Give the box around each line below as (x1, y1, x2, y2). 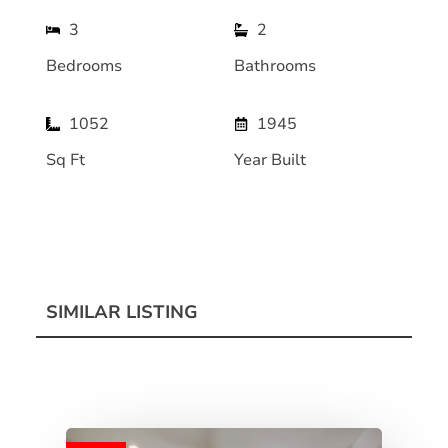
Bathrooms (234, 55, 316, 78)
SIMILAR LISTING (46, 300, 198, 325)
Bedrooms (46, 55, 122, 78)
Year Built (234, 149, 306, 172)
